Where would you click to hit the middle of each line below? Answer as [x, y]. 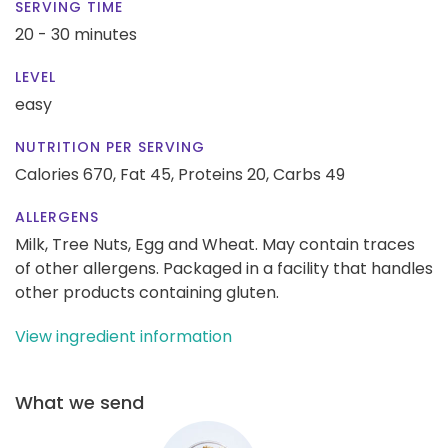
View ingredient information [123, 336]
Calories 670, [67, 174]
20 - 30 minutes [76, 34]
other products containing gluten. [147, 292]
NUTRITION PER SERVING [110, 146]
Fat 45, [147, 174]
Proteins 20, [223, 174]
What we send [79, 402]
